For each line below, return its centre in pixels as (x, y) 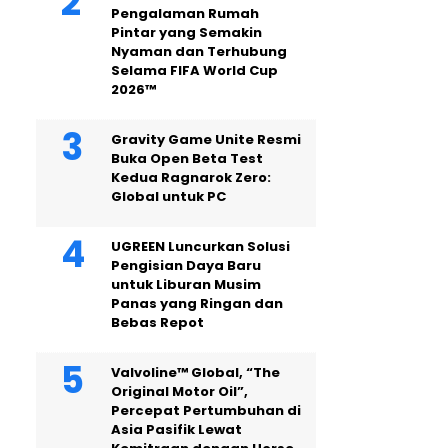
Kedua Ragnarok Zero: (191, 177)
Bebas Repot (157, 322)
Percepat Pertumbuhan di (206, 410)
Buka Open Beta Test (187, 158)
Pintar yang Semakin (186, 32)
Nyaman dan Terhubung (199, 51)
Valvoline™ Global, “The (195, 372)
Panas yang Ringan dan (197, 303)
